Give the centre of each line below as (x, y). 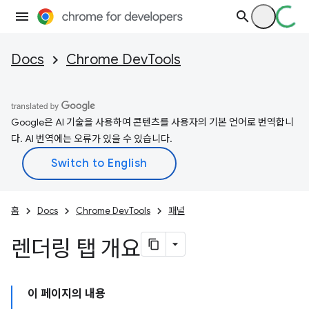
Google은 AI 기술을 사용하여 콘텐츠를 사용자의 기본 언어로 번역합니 (152, 122)
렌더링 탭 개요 (76, 249)
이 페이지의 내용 (67, 294)
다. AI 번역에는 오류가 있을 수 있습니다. (92, 139)
